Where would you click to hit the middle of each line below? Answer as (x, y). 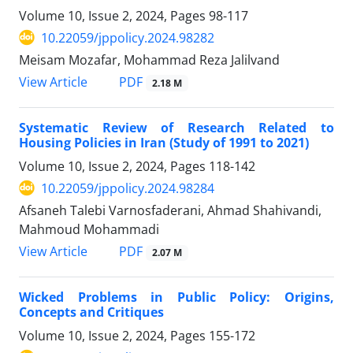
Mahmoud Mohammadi (89, 229)
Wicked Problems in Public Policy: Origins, (176, 297)
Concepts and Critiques (91, 312)
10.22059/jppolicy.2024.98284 (128, 188)
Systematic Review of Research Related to (176, 127)
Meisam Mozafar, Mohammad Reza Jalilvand (149, 59)
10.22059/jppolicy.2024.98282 (128, 37)
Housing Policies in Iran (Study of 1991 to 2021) (164, 142)
